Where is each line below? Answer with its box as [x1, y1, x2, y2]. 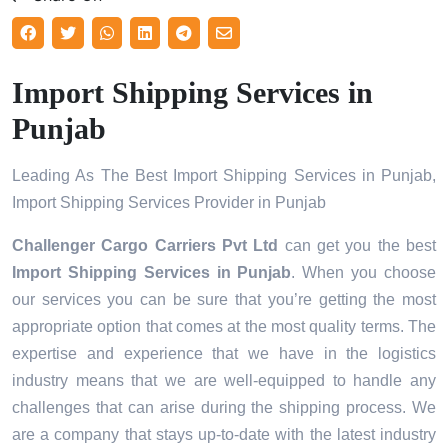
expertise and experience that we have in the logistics [12, 345, 436, 363]
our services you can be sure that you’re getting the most [12, 291, 436, 309]
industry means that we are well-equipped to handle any [12, 372, 436, 390]
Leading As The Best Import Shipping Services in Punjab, [12, 167, 436, 185]
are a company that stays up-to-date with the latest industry [12, 426, 436, 444]
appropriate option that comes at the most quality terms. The [12, 318, 436, 336]
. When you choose [291, 264, 437, 282]
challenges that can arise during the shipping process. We [12, 399, 436, 417]
